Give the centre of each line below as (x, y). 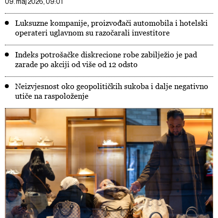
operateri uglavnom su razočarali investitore (92, 33)
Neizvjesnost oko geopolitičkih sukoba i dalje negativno (112, 86)
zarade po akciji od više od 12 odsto (76, 64)
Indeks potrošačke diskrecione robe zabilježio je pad (106, 54)
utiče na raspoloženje (52, 96)
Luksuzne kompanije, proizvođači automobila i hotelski (111, 23)
